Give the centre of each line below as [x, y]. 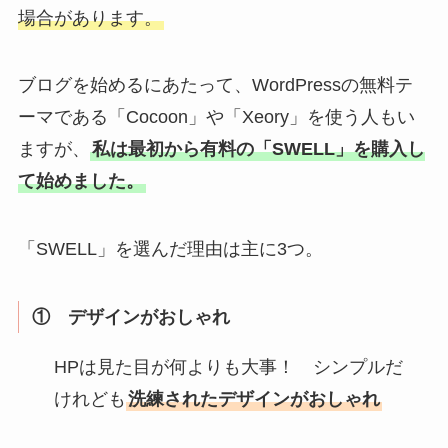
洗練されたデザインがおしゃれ [253, 398]
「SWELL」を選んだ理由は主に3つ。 [170, 249]
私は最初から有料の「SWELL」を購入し [258, 149]
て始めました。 [80, 181]
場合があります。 [89, 17]
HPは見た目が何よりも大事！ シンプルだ [228, 366]
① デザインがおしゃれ [131, 317]
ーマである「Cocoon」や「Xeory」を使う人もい [216, 117]
